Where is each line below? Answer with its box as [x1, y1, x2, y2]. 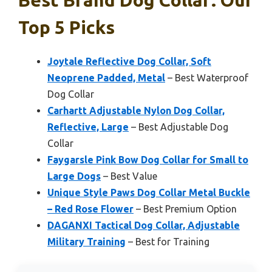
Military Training [47, 236, 126, 248]
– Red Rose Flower [47, 203, 134, 215]
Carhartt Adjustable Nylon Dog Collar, [47, 105, 225, 117]
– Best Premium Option [134, 203, 237, 215]
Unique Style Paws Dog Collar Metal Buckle [47, 187, 250, 199]
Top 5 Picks [18, 17, 115, 38]
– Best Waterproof [165, 72, 248, 84]
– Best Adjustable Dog [129, 121, 228, 133]
